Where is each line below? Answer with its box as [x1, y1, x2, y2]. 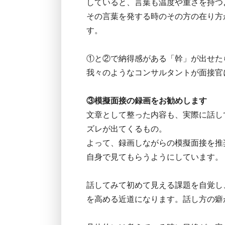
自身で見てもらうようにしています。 [86, 153, 223, 161]
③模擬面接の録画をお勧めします [86, 96, 207, 105]
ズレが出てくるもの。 [86, 125, 167, 133]
